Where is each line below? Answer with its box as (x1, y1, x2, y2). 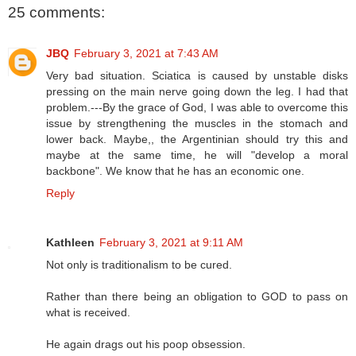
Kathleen (46, 236, 95, 250)
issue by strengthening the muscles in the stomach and (46, 117, 348, 130)
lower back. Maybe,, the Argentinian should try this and (46, 133, 348, 146)
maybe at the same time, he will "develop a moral (46, 149, 348, 162)
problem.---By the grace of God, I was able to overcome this (46, 101, 348, 114)
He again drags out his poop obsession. (46, 338, 246, 351)
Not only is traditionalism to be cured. (46, 258, 232, 272)
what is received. (46, 306, 130, 319)
